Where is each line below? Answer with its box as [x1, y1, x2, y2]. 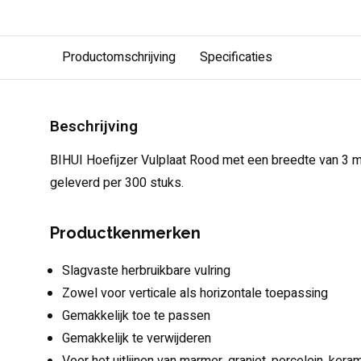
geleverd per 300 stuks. [50, 173, 184, 193]
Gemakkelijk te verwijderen [62, 329, 211, 348]
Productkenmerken [50, 223, 201, 243]
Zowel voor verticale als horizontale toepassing [62, 284, 328, 303]
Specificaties [200, 48, 272, 67]
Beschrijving [50, 115, 138, 138]
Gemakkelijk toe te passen [62, 306, 210, 326]
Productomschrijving [62, 48, 176, 67]
